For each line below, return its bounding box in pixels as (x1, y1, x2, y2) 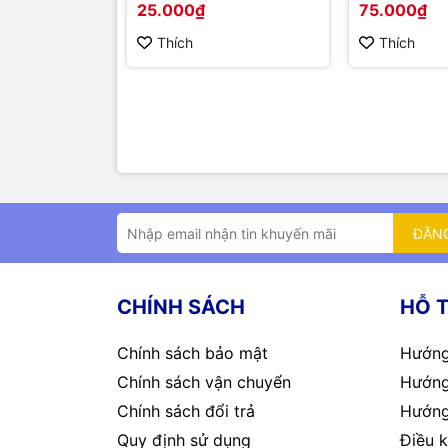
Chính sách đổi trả (117, 401, 255, 422)
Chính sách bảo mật (117, 343, 268, 364)
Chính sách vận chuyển (117, 372, 291, 393)
